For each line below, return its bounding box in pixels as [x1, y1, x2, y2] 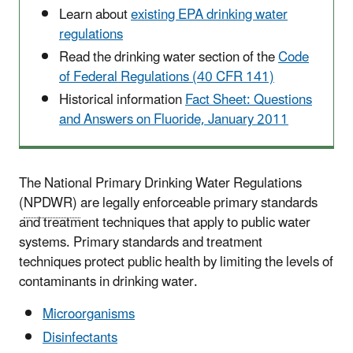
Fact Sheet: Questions [185, 86, 312, 115]
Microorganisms [43, 300, 135, 329]
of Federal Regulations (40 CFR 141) [59, 63, 274, 92]
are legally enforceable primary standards [80, 189, 318, 218]
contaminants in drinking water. [19, 268, 198, 297]
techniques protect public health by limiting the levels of [19, 248, 333, 277]
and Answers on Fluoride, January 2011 [59, 106, 288, 135]
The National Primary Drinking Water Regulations [19, 169, 302, 199]
